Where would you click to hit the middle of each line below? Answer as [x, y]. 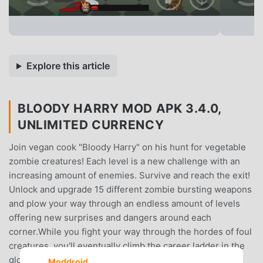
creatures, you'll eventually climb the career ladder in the [127, 246]
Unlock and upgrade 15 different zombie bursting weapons [130, 190]
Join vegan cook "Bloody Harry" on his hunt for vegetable [127, 147]
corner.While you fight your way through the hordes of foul [130, 232]
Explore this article [68, 66]
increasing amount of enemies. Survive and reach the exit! [129, 176]
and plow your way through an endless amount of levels [124, 204]
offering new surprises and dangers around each [110, 218]
